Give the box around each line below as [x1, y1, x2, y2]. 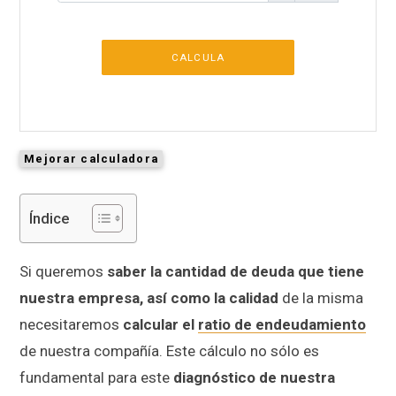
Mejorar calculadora [24, 151, 159, 165]
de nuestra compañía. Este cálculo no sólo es [19, 341, 319, 360]
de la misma [278, 288, 363, 307]
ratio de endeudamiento [198, 315, 366, 333]
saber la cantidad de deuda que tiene [107, 262, 364, 280]
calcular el [123, 315, 198, 333]
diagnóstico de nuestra [173, 368, 335, 386]
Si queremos [19, 262, 107, 280]
